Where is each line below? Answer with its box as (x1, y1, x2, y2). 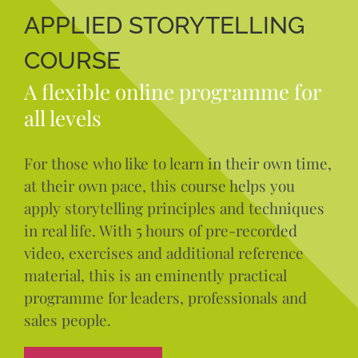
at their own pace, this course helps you (23, 174, 295, 196)
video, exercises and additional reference (23, 241, 304, 263)
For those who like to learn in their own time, (23, 152, 332, 173)
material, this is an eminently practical (23, 264, 287, 285)
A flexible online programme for (23, 77, 321, 105)
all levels (23, 103, 101, 132)
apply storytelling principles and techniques (23, 197, 324, 218)
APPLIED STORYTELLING (23, 10, 304, 39)
